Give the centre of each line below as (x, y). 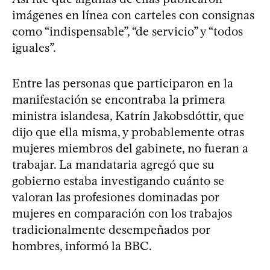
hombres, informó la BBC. (82, 246)
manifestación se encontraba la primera (119, 99)
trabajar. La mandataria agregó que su (113, 164)
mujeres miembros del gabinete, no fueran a (130, 148)
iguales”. (34, 47)
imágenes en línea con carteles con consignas (133, 15)
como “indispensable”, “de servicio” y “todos (127, 31)
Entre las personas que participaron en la (123, 83)
